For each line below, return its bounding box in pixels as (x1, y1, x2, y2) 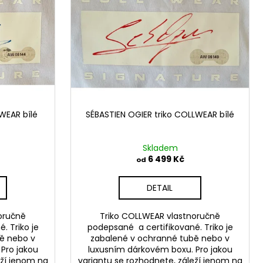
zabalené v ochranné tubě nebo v (90, 232, 230, 245)
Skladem (142, 142, 178, 154)
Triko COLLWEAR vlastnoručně (100, 210, 220, 222)
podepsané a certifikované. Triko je (87, 221, 233, 234)
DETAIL (147, 182, 173, 194)
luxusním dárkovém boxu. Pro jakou (87, 244, 232, 256)
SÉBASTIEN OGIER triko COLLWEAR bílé (86, 109, 234, 121)
